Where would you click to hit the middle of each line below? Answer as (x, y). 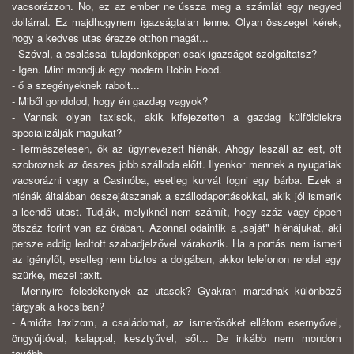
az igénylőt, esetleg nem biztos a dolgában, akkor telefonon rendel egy (177, 259)
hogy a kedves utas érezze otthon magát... (110, 38)
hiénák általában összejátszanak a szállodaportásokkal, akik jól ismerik (177, 196)
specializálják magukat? (67, 133)
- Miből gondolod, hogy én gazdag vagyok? (110, 101)
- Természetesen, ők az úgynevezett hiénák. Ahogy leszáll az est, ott (177, 149)
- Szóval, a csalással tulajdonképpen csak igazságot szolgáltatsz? (164, 54)
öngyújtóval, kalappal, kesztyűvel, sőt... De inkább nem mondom (177, 338)
